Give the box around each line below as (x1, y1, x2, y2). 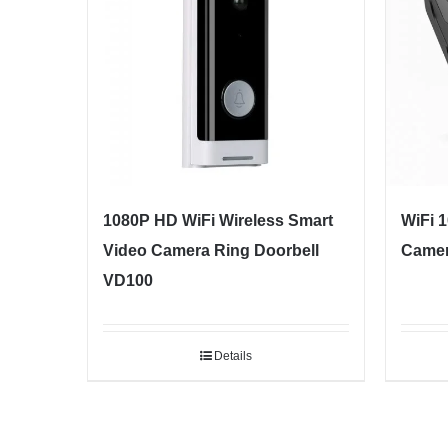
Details (213, 349, 252, 364)
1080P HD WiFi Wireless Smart (103, 212, 333, 230)
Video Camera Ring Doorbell (103, 242, 319, 260)
